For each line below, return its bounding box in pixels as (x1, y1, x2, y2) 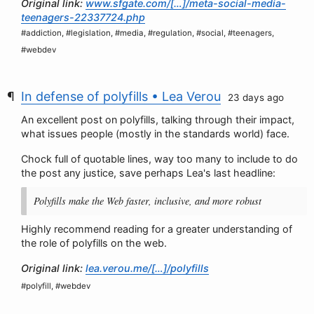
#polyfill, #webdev (21, 281, 90, 291)
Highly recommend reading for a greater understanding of (21, 223, 292, 235)
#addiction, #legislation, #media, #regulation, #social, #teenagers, (21, 28, 274, 38)
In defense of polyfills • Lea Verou (21, 89, 221, 104)
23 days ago (228, 92, 284, 103)
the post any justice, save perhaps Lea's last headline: (21, 167, 275, 179)
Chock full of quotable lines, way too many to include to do (21, 153, 298, 165)
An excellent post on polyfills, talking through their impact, (21, 114, 294, 125)
